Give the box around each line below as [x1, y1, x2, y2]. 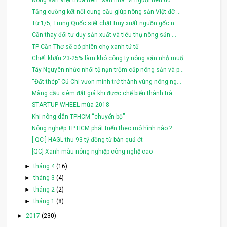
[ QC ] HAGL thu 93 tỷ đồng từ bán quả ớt [32, 136, 143, 143]
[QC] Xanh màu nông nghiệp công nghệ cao [32, 147, 153, 155]
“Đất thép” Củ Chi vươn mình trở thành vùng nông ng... [32, 78, 182, 85]
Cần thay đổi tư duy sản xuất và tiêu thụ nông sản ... [32, 31, 177, 39]
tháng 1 [33, 197, 56, 205]
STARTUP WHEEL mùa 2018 [32, 101, 110, 108]
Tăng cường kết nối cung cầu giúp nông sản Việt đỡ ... [32, 8, 181, 15]
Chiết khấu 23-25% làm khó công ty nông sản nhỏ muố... [32, 54, 188, 62]
